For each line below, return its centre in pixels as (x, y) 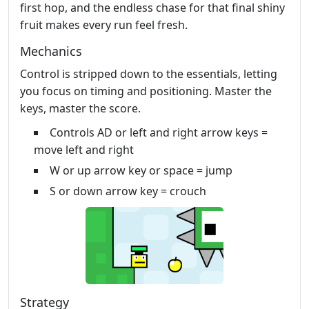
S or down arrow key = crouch (128, 191)
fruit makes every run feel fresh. (104, 24)
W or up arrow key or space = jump (141, 170)
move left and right (84, 149)
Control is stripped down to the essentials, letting (149, 73)
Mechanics (51, 51)
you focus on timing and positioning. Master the (146, 91)
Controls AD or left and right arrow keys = (159, 132)
